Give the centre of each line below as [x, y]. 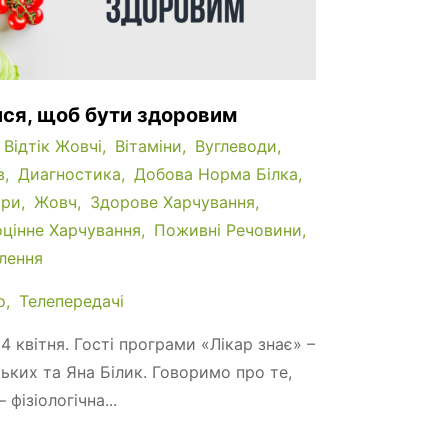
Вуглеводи [236, 145]
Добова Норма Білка [216, 173]
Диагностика [69, 173]
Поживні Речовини [228, 229]
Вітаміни [148, 145]
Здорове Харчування [172, 201]
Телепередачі [71, 300]
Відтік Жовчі [53, 145]
